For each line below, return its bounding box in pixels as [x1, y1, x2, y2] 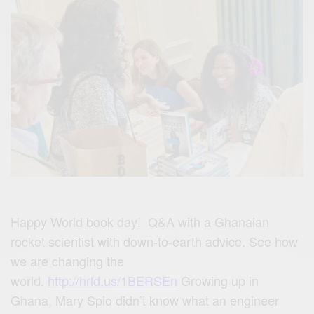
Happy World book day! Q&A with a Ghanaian [11, 212, 270, 231]
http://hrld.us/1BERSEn [48, 271, 178, 290]
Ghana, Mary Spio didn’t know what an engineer [11, 291, 280, 310]
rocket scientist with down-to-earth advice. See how [11, 232, 299, 251]
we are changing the [11, 252, 125, 271]
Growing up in [181, 271, 259, 290]
